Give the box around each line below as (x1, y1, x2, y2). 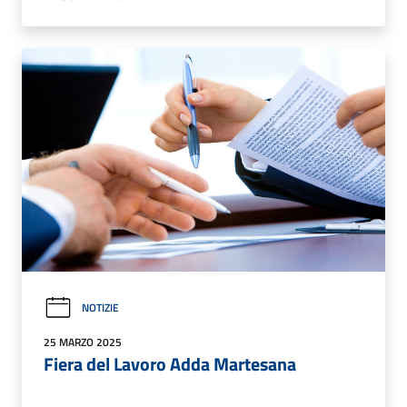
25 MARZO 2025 (44, 333, 122, 351)
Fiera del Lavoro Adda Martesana (44, 349, 296, 378)
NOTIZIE (82, 299, 119, 317)
